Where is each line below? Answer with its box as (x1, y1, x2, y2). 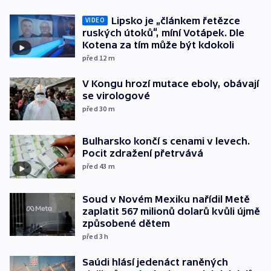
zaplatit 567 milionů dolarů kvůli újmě (82, 205, 260, 217)
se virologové (82, 90, 150, 101)
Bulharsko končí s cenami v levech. (82, 135, 250, 147)
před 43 (82, 162, 108, 171)
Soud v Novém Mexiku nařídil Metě (82, 193, 250, 204)
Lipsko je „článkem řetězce (111, 15, 240, 26)
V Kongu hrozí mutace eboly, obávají (82, 77, 259, 89)
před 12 (82, 53, 108, 62)
